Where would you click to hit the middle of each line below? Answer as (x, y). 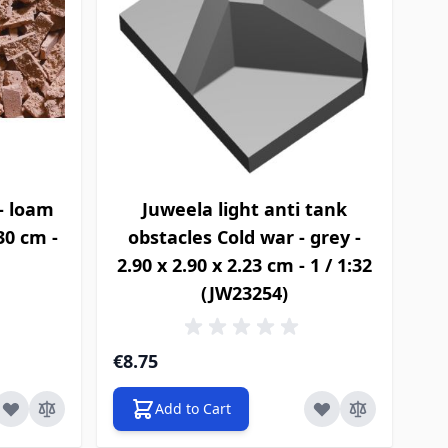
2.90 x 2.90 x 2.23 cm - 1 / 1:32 (245, 264)
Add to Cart (193, 408)
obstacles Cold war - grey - (245, 236)
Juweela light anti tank (245, 208)
